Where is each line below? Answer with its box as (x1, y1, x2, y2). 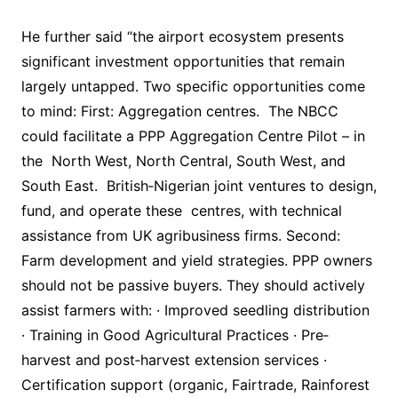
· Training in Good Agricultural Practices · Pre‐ (20, 326, 329, 345)
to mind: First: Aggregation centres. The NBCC (20, 102, 338, 121)
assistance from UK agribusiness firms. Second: (20, 227, 340, 245)
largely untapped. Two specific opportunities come (20, 77, 365, 96)
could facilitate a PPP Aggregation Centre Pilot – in (20, 127, 365, 146)
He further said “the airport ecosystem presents (20, 28, 344, 46)
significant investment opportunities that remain (20, 52, 345, 71)
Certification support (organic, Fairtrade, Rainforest (20, 376, 370, 394)
